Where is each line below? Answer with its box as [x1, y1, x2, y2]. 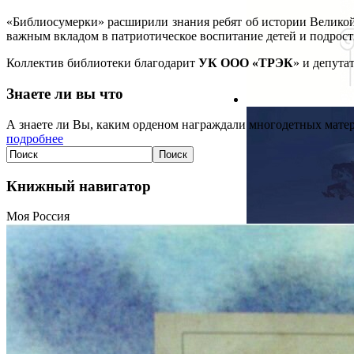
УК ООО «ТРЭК [198, 56, 293, 70]
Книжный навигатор [6, 177, 151, 194]
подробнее [6, 131, 63, 145]
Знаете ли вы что [6, 85, 123, 103]
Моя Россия [6, 209, 70, 224]
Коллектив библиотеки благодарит [6, 56, 198, 70]
